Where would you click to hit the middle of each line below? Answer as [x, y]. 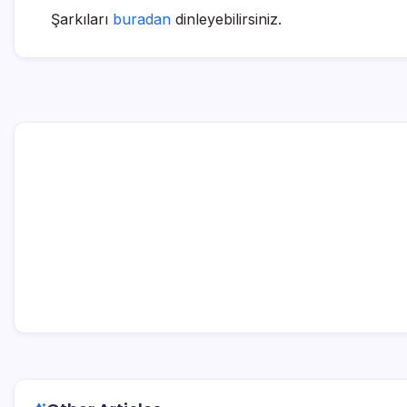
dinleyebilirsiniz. [226, 19]
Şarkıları [82, 19]
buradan [142, 19]
